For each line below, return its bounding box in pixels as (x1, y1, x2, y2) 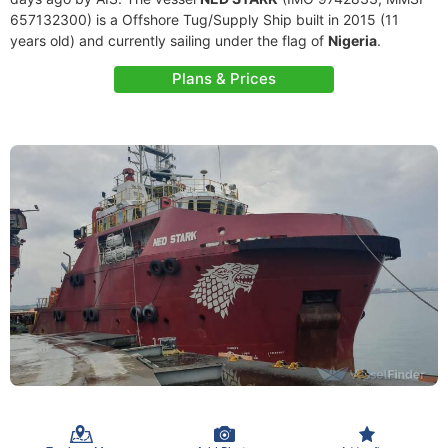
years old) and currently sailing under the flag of (10, 32, 328, 49)
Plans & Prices (172, 69, 276, 88)
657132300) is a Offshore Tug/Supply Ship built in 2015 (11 (10, 11, 399, 28)
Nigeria (328, 32, 377, 49)
